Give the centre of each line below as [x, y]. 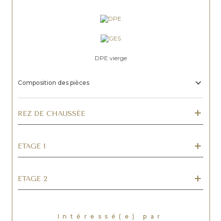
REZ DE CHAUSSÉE [52, 113]
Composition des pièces [54, 82]
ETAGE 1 [32, 146]
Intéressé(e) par [113, 216]
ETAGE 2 [33, 179]
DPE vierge [110, 58]
